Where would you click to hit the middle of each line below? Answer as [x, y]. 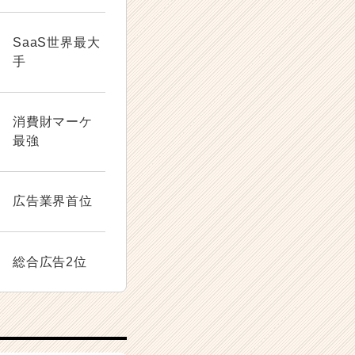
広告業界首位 [53, 201]
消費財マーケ [53, 122]
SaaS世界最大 [57, 43]
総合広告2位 [50, 261]
